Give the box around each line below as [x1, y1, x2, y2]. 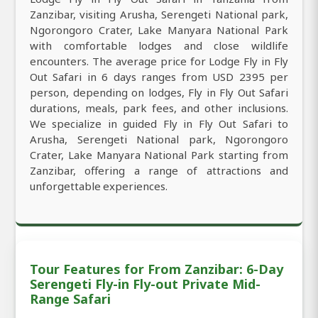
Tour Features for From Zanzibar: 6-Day [30, 260, 283, 278]
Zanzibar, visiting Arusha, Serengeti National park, [30, 6, 288, 21]
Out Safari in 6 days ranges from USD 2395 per [30, 69, 288, 84]
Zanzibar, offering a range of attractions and [30, 163, 288, 177]
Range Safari [30, 290, 111, 307]
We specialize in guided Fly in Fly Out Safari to [30, 116, 288, 131]
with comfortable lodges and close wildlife [30, 38, 288, 53]
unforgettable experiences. [30, 178, 168, 193]
